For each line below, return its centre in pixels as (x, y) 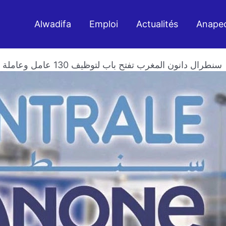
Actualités (157, 24)
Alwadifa (52, 24)
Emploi (103, 24)
